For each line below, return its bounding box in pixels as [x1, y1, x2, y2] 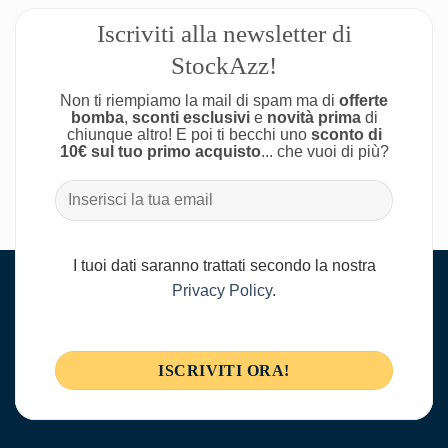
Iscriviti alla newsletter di [96, 20, 352, 47]
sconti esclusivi [131, 108, 250, 126]
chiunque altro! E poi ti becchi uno [66, 125, 311, 143]
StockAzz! [171, 52, 277, 79]
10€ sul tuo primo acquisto [59, 142, 261, 160]
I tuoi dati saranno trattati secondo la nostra [72, 256, 376, 274]
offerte [339, 91, 388, 109]
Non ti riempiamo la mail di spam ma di [60, 91, 339, 109]
